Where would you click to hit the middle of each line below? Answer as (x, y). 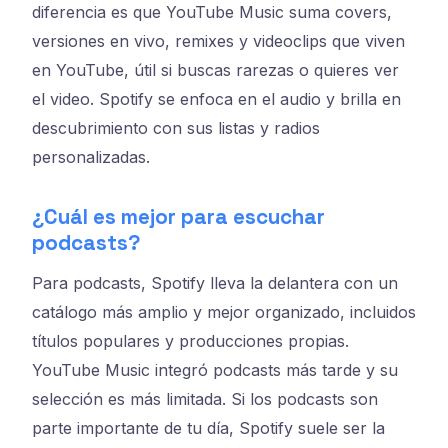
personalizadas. (91, 156)
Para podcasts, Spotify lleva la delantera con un (215, 282)
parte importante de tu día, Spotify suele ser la (208, 427)
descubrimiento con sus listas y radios (176, 127)
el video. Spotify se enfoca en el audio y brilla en (216, 98)
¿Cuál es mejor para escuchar (178, 216)
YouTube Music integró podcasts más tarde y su (215, 369)
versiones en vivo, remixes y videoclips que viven (218, 40)
